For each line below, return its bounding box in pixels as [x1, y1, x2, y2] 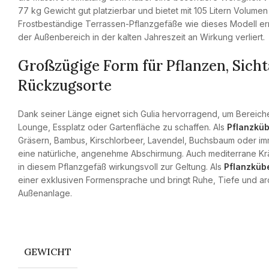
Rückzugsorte [18, 76, 112, 95]
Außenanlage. [18, 188, 72, 198]
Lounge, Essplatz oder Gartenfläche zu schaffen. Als [18, 122, 227, 132]
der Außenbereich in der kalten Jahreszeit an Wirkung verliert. [18, 32, 265, 42]
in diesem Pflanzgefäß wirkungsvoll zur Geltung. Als [18, 162, 224, 172]
